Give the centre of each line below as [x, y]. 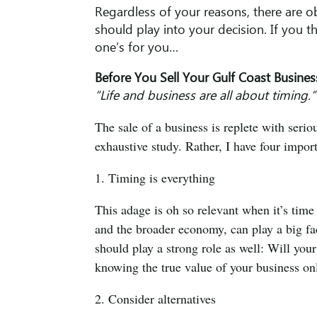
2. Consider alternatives [156, 299]
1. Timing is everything [155, 178]
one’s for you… [137, 48]
